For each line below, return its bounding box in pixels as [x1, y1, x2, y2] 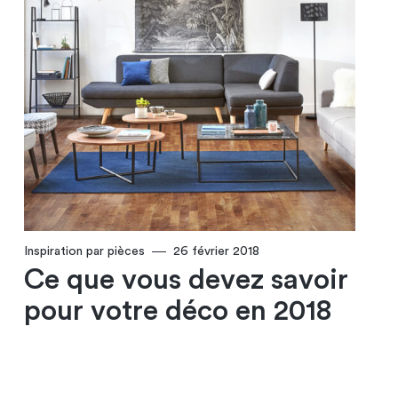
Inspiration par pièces [23, 245, 145, 259]
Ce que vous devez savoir [23, 266, 348, 295]
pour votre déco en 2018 [23, 297, 331, 326]
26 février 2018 [172, 245, 259, 259]
